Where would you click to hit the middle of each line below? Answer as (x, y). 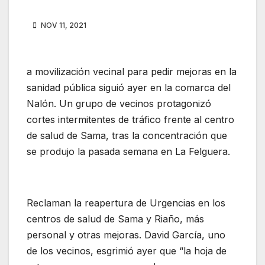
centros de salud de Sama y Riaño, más (115, 219)
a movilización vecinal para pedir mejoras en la (132, 72)
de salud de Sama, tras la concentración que (127, 136)
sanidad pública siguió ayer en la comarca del (129, 88)
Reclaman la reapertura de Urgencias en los (126, 203)
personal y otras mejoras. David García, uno (126, 235)
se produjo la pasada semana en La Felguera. (128, 152)
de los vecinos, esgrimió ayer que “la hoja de (127, 251)
